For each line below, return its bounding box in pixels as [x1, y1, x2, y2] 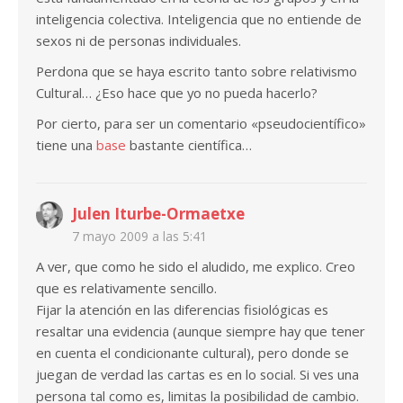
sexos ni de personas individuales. [36, 31, 241, 50]
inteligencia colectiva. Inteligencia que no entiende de [36, 10, 362, 29]
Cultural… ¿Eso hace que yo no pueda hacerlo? [36, 84, 318, 103]
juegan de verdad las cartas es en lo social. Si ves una [36, 365, 359, 384]
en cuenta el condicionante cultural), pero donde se [36, 344, 349, 363]
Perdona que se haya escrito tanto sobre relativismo [36, 62, 357, 81]
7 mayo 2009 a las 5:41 [72, 228, 207, 246]
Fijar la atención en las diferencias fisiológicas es [36, 300, 328, 319]
